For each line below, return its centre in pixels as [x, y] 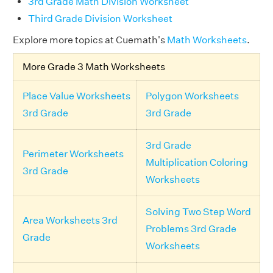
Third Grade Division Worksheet [100, 19]
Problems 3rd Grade [191, 229]
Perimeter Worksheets [73, 154]
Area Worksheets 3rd [70, 220]
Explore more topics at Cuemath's [90, 40]
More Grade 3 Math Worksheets [94, 67]
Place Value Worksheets [76, 96]
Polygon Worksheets [192, 96]
